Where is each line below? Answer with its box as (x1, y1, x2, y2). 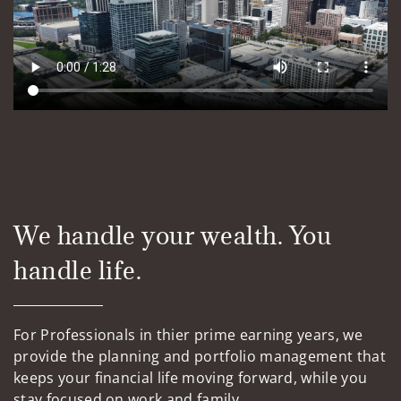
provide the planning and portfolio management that (13, 346, 387, 367)
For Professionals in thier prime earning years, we (13, 325, 363, 346)
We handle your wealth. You (13, 219, 332, 252)
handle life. (13, 254, 142, 287)
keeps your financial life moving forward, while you (13, 368, 368, 388)
